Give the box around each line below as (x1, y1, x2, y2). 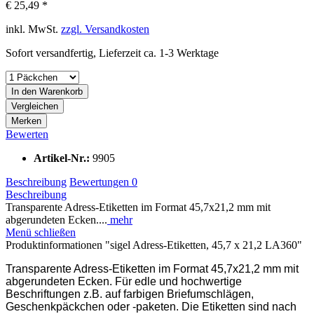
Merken (11, 115, 41, 126)
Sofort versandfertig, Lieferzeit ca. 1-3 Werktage (6, 46, 219, 59)
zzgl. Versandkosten (61, 22, 149, 35)
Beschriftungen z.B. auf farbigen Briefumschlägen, (6, 287, 254, 300)
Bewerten (6, 128, 48, 140)
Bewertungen (69, 175, 132, 188)
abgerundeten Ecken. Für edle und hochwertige (6, 275, 242, 287)
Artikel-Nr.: (34, 151, 93, 164)
